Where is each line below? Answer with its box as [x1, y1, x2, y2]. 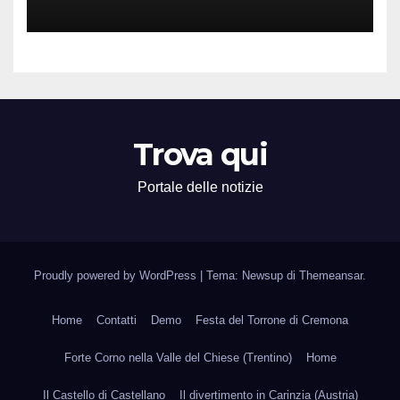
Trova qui [133, 136, 267, 173]
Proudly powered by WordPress [34, 269, 200, 282]
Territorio [45, 13, 143, 39]
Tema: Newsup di [206, 269, 299, 282]
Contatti [96, 313, 137, 327]
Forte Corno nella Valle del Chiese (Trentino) [63, 351, 292, 364]
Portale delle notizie [137, 179, 263, 195]
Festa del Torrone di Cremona [196, 313, 348, 327]
